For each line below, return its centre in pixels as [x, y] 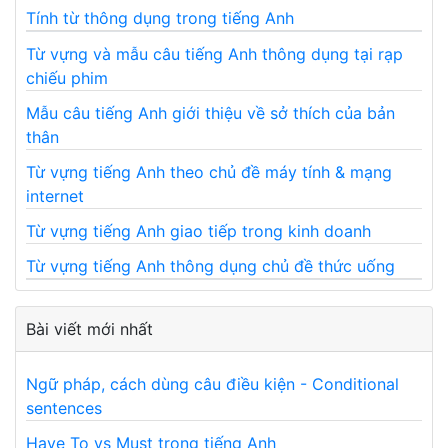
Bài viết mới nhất [89, 328]
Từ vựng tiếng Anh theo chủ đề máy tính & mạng [209, 171]
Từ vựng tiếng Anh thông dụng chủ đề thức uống [210, 265]
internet [55, 195]
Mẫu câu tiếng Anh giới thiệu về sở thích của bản [210, 112]
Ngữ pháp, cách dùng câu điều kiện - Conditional [212, 383]
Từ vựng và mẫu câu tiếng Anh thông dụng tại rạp [214, 53]
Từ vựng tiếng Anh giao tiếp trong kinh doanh [198, 230]
